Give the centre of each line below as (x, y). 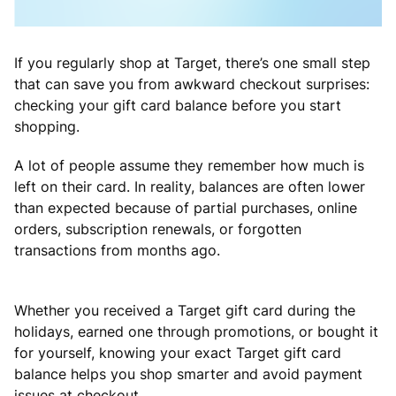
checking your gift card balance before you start (178, 105)
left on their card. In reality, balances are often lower (190, 186)
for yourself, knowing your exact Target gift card (178, 352)
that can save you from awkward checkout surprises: (192, 84)
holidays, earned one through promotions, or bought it (196, 331)
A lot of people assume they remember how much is (189, 165)
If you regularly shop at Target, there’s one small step (192, 62)
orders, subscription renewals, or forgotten (158, 228)
